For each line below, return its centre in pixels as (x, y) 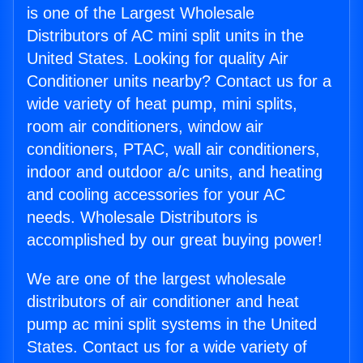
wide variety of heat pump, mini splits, (162, 104)
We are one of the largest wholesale (156, 279)
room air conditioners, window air (145, 127)
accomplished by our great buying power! (175, 240)
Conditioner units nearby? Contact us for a (179, 81)
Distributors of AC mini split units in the (165, 36)
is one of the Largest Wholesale (141, 13)
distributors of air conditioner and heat (163, 302)
